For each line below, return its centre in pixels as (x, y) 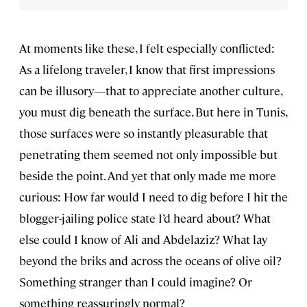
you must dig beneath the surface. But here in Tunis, (153, 111)
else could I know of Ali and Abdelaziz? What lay (143, 239)
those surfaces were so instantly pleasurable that (144, 133)
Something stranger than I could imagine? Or (136, 281)
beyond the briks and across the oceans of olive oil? (150, 260)
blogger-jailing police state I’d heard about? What (145, 218)
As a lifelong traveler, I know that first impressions (147, 69)
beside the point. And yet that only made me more (148, 175)
